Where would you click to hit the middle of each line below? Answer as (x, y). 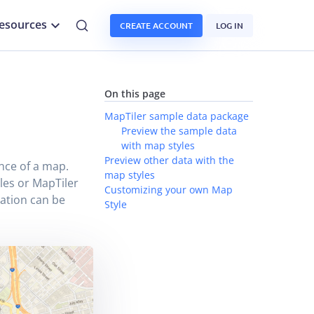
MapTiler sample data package (176, 116)
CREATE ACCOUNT (156, 25)
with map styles (158, 145)
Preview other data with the (169, 160)
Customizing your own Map (168, 190)
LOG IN (230, 25)
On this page (135, 94)
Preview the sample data (179, 131)
